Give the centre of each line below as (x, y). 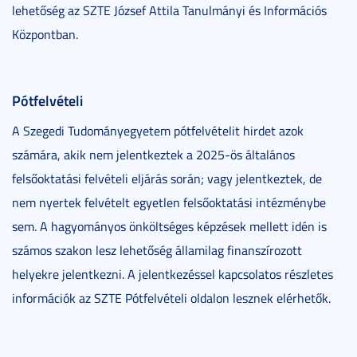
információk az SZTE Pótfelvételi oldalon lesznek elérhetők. (171, 298)
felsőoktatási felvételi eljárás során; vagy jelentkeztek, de (167, 179)
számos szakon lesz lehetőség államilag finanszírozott (157, 251)
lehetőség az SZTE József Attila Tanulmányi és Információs (169, 11)
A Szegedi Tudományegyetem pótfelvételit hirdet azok (158, 131)
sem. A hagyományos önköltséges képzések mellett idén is (169, 227)
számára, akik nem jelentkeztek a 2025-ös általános (153, 155)
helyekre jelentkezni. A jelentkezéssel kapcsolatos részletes (173, 275)
